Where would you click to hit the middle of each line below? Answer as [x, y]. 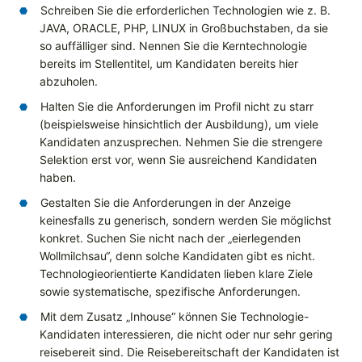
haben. [58, 178]
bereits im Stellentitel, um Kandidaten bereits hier [169, 64]
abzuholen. [69, 82]
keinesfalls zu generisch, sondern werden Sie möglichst [185, 221]
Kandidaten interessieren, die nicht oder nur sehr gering [186, 335]
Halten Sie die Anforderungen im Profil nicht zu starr [177, 107]
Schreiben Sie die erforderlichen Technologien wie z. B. [185, 11]
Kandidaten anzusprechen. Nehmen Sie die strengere [181, 142]
